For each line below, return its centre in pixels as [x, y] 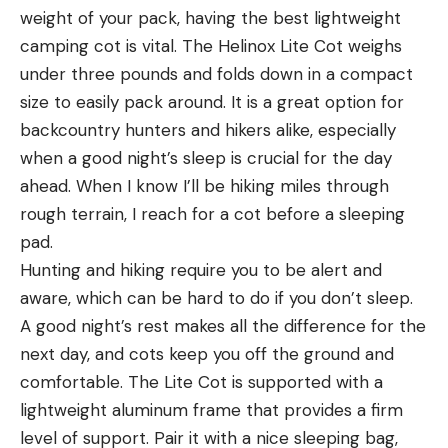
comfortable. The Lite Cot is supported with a [201, 381]
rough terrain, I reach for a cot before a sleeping [212, 213]
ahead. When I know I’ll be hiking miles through [204, 185]
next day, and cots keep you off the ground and [207, 353]
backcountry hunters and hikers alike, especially [208, 129]
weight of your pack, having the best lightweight [210, 17]
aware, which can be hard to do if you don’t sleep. [216, 297]
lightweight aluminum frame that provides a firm [211, 409]
